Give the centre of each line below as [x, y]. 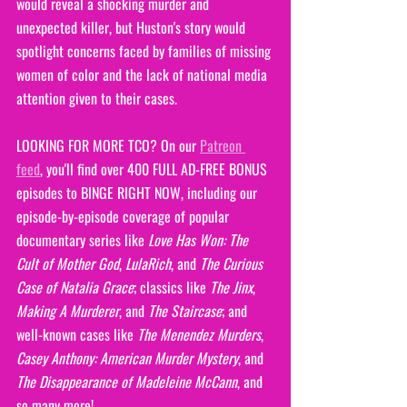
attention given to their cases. [97, 98]
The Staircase [185, 310]
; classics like [172, 287]
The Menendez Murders [199, 334]
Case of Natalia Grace [75, 287]
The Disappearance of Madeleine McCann [127, 381]
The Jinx [231, 287]
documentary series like [82, 239]
